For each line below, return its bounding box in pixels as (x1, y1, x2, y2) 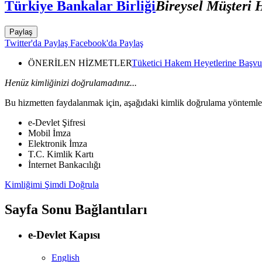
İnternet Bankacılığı (28, 159, 101, 170)
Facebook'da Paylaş (68, 37, 143, 48)
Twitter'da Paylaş (5, 37, 68, 48)
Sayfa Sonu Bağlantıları (5, 201, 147, 217)
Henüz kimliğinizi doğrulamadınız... (5, 77, 137, 88)
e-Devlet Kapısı (28, 229, 100, 242)
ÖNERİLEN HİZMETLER (28, 57, 132, 68)
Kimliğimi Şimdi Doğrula (5, 179, 99, 189)
